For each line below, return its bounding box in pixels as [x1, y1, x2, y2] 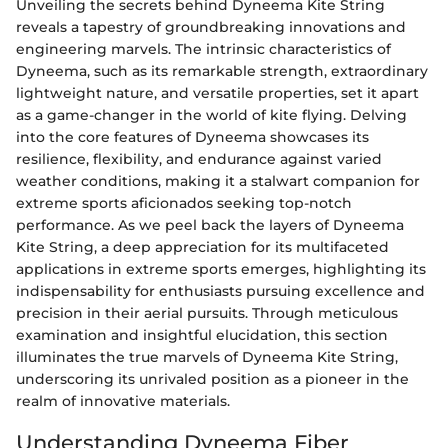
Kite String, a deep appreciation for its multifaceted [16, 238, 389, 257]
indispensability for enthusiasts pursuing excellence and [16, 282, 425, 301]
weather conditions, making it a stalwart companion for [16, 172, 420, 191]
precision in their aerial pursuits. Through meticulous [16, 304, 398, 323]
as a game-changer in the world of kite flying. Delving [16, 106, 407, 125]
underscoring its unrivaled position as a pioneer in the [16, 370, 409, 389]
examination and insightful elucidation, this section [16, 326, 388, 345]
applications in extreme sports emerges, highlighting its [16, 260, 426, 279]
